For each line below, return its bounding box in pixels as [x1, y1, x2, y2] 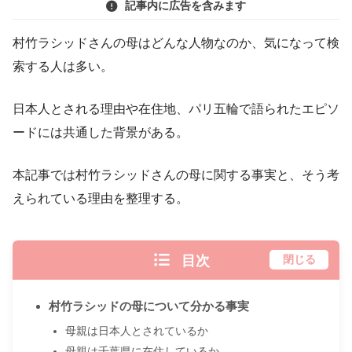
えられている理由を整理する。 [13, 191, 189, 205]
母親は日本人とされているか [64, 324, 208, 337]
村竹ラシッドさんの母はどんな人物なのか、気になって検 [13, 35, 339, 49]
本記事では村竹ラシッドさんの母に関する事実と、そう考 [13, 167, 339, 181]
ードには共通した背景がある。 [13, 125, 189, 139]
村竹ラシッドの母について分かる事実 [48, 299, 249, 313]
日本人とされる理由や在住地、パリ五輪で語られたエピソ [13, 101, 339, 115]
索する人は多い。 [13, 59, 113, 73]
